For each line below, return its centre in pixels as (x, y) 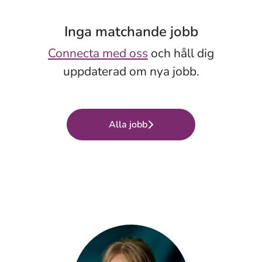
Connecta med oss (98, 53)
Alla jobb (128, 125)
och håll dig (181, 53)
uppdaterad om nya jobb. (131, 71)
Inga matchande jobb (131, 32)
